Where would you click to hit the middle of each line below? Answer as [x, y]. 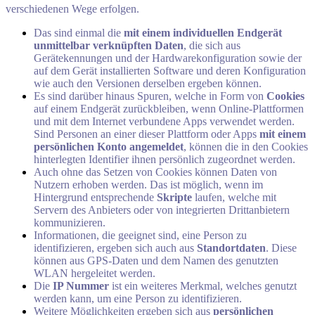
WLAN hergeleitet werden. [95, 274]
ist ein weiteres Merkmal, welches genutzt [203, 286]
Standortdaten [231, 248]
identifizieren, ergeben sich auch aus [115, 248]
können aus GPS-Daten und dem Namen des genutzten [156, 261]
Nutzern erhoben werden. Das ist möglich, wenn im [148, 185]
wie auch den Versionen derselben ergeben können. [148, 84]
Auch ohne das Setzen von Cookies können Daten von [155, 172]
